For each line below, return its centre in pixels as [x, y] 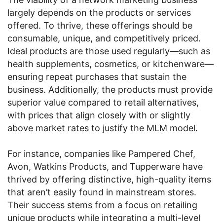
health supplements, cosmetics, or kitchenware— [110, 64]
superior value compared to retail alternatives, [103, 102]
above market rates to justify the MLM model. [103, 128]
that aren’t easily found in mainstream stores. [102, 192]
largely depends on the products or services [99, 13]
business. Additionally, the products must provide [110, 90]
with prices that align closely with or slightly [99, 115]
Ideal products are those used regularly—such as [109, 51]
